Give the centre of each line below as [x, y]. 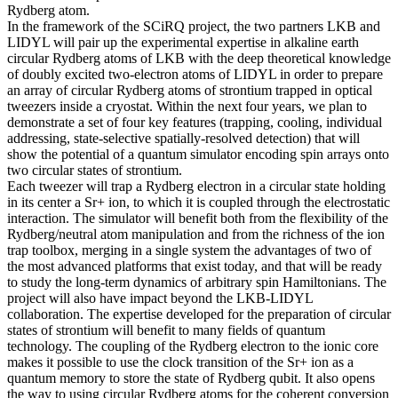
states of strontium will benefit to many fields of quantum [166, 330]
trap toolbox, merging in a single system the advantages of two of [189, 250]
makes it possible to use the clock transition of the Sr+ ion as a [180, 362]
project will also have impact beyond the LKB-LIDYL [160, 298]
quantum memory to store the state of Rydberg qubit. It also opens [191, 378]
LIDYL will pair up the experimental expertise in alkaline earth [183, 42]
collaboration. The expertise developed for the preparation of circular [199, 314]
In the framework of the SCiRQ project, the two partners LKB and [194, 26]
